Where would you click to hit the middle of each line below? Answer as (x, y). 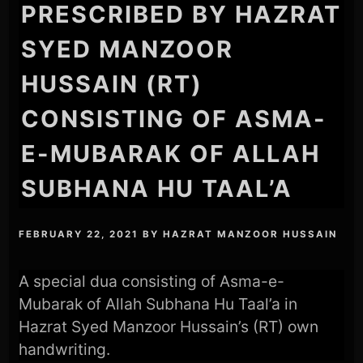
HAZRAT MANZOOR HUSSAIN (250, 234)
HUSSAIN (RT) (112, 84)
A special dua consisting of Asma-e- (152, 281)
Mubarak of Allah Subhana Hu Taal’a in (158, 303)
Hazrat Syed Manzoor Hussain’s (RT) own (169, 326)
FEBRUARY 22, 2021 (79, 234)
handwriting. (65, 349)
